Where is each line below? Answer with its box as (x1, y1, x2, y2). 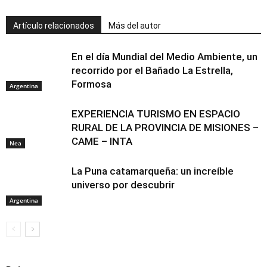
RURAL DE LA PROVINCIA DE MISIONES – (72, 121, 259, 133)
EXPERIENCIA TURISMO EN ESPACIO (72, 107, 240, 120)
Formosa (72, 77, 111, 90)
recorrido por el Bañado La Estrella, (72, 64, 233, 76)
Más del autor (108, 20, 161, 30)
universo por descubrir (72, 178, 175, 191)
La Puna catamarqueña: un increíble (72, 164, 234, 177)
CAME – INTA (72, 135, 132, 147)
